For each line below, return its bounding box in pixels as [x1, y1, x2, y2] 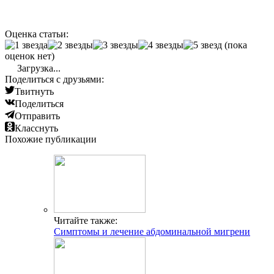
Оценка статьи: [5, 29, 68, 40]
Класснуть [15, 123, 58, 134]
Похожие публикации [5, 134, 97, 145]
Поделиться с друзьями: [5, 74, 104, 85]
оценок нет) [5, 51, 54, 62]
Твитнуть [15, 86, 54, 97]
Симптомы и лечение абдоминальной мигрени [54, 226, 250, 237]
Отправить [15, 111, 60, 122]
